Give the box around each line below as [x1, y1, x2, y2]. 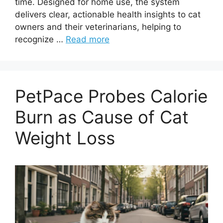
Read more [66, 34, 110, 44]
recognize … [15, 34, 66, 44]
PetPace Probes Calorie [15, 85, 208, 107]
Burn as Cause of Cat [15, 106, 189, 127]
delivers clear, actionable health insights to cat [15, 9, 201, 19]
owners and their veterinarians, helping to [15, 21, 181, 32]
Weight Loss [15, 127, 115, 148]
